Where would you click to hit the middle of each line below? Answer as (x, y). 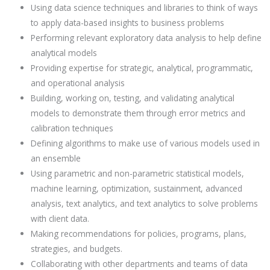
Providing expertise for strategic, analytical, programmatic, (142, 68)
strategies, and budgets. (77, 249)
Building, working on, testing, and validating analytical (133, 98)
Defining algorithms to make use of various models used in (146, 143)
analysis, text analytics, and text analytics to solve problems (145, 204)
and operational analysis (79, 83)
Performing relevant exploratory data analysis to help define (146, 38)
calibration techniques (74, 128)
